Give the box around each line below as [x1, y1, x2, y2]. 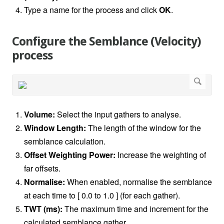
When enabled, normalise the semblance [67, 176, 212, 188]
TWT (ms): [24, 203, 62, 215]
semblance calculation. [24, 135, 105, 147]
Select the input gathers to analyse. [55, 108, 181, 120]
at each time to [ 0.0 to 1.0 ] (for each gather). [24, 189, 180, 201]
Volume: [24, 108, 55, 120]
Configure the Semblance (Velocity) [12, 34, 201, 49]
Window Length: [24, 122, 86, 134]
